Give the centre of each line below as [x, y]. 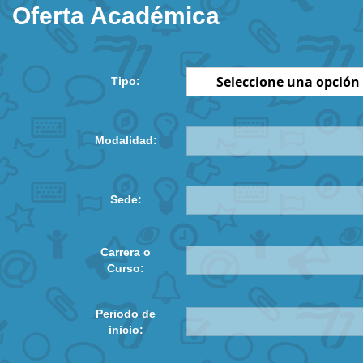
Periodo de [126, 314]
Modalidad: [126, 140]
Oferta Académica [116, 16]
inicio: [126, 330]
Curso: [126, 268]
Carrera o [126, 252]
